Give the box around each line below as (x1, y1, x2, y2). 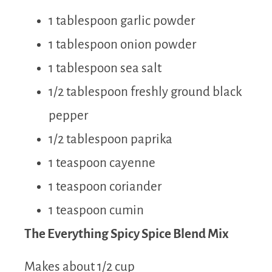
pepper (49, 109, 88, 123)
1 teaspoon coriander (49, 180, 161, 194)
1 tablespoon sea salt (49, 61, 161, 76)
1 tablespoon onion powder (49, 38, 196, 52)
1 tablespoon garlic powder (49, 14, 195, 29)
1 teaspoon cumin (49, 203, 144, 218)
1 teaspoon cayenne (49, 156, 155, 171)
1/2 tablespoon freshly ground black (49, 85, 242, 100)
